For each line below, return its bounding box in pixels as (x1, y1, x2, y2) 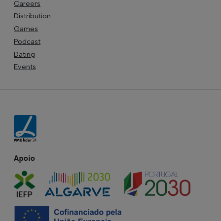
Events (14, 62, 36, 72)
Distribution (14, 11, 51, 21)
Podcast (14, 37, 40, 46)
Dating (14, 49, 35, 59)
